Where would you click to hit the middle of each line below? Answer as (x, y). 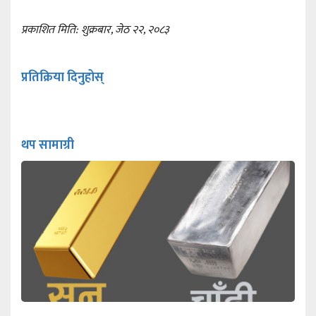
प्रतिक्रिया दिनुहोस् (62, 77)
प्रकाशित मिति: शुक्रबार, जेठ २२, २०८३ (95, 30)
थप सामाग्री (48, 145)
